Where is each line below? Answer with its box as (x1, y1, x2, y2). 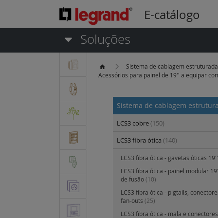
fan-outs (121, 197, 145, 205)
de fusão (121, 175, 145, 183)
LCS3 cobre (117, 119, 150, 128)
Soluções (77, 31, 131, 48)
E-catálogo (144, 7, 200, 23)
